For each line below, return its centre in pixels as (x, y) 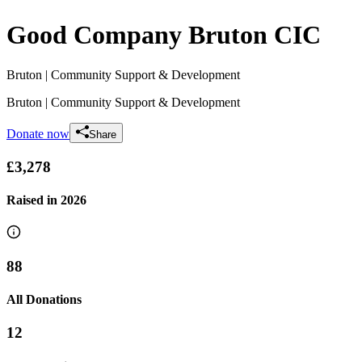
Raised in (34, 200)
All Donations (44, 300)
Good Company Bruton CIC (164, 35)
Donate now (38, 133)
